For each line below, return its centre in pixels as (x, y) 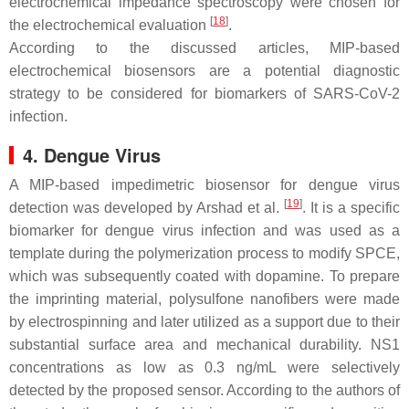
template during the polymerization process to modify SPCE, (204, 253)
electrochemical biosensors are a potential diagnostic (204, 70)
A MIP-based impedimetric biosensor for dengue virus (204, 184)
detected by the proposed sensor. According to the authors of (204, 390)
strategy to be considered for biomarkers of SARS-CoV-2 (204, 93)
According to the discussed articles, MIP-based (204, 47)
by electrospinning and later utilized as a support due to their (204, 321)
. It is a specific (351, 207)
